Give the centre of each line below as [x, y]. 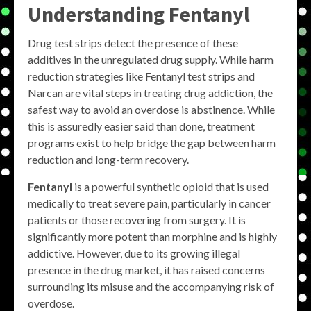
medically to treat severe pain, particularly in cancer [149, 203]
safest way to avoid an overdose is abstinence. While [151, 109]
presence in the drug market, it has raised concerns [146, 270]
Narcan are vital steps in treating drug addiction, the [150, 93]
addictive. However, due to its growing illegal [134, 253]
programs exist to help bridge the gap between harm [152, 143]
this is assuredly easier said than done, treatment [141, 126]
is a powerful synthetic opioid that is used [170, 186]
